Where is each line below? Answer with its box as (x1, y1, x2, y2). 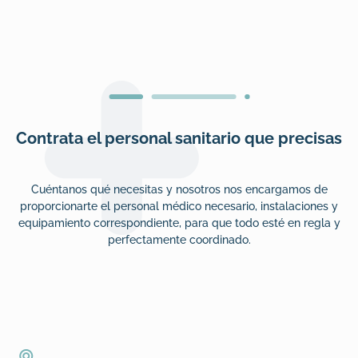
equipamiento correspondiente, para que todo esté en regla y (18, 216, 340, 229)
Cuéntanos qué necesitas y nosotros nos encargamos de (30, 182, 328, 196)
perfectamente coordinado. (107, 233, 251, 246)
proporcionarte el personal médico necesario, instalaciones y (20, 199, 338, 213)
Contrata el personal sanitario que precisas (16, 128, 342, 148)
